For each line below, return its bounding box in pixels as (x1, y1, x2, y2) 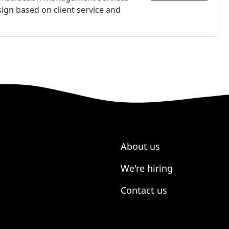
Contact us (121, 184, 167, 196)
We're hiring (121, 162, 173, 174)
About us (121, 140, 160, 152)
